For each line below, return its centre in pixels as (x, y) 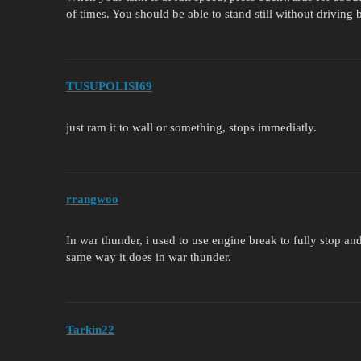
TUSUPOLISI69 (109, 86)
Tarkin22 (90, 329)
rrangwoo (92, 199)
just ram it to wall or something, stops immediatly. (191, 127)
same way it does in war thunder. (149, 257)
